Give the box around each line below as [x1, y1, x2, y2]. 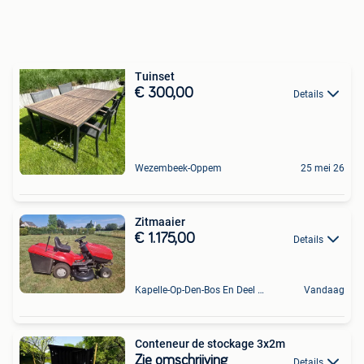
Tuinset [135, 69, 175, 83]
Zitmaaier [135, 214, 185, 228]
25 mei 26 [301, 162, 344, 174]
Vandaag [304, 284, 344, 297]
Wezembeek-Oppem [135, 162, 222, 174]
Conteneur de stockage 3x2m [135, 337, 285, 351]
